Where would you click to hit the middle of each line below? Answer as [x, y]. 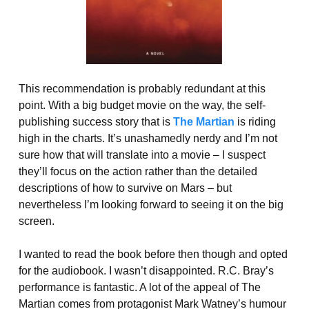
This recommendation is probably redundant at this [142, 89]
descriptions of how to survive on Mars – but [125, 188]
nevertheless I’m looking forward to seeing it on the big [151, 205]
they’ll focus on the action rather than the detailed [138, 172]
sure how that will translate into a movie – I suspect [142, 155]
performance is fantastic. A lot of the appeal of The [139, 288]
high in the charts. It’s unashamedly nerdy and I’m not [148, 139]
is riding [255, 122]
